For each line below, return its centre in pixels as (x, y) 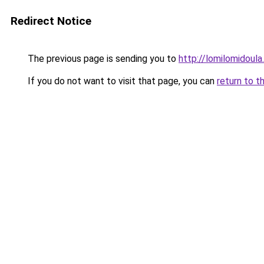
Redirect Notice (51, 21)
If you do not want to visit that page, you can (121, 81)
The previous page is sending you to (102, 59)
